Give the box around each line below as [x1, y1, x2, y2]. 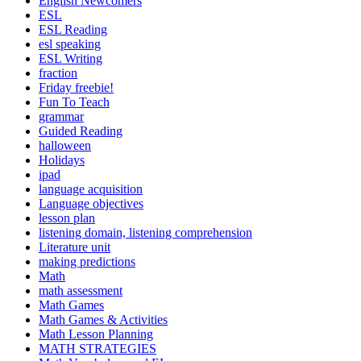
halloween [39, 139, 91, 153]
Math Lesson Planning [39, 327, 153, 342]
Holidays [39, 153, 85, 168]
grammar [39, 110, 84, 124]
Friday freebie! [39, 81, 114, 95]
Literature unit [39, 240, 110, 255]
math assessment [39, 284, 122, 298]
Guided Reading [39, 124, 122, 139]
